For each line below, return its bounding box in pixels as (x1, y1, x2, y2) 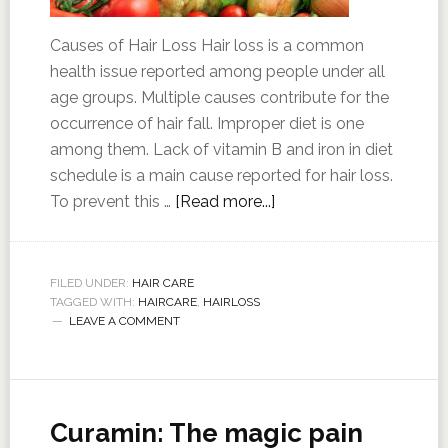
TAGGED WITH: (49, 295, 138, 309)
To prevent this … (49, 192, 175, 211)
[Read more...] (174, 192, 275, 211)
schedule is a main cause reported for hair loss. (49, 166, 393, 185)
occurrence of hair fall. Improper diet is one (49, 114, 364, 133)
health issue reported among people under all (49, 62, 385, 81)
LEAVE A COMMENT (68, 314, 180, 328)
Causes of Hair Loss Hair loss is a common (49, 36, 364, 55)
